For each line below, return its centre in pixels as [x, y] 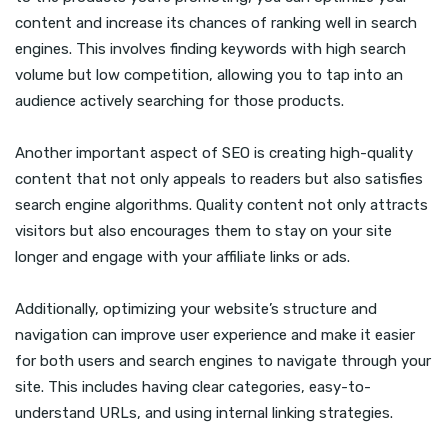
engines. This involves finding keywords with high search [210, 49]
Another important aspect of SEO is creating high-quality [214, 153]
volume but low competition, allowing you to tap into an [209, 75]
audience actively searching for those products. [179, 101]
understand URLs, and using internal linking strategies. [204, 413]
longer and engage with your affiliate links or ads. [182, 257]
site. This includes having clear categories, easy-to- [193, 387]
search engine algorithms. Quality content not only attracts [221, 205]
